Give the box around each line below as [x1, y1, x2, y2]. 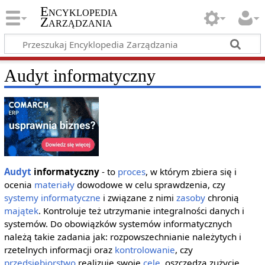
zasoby [176, 192, 205, 204]
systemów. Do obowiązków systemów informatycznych [4, 218, 232, 230]
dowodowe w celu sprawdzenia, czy [74, 179, 225, 191]
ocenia [4, 179, 34, 191]
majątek [4, 205, 38, 217]
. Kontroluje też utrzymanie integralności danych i [38, 205, 244, 217]
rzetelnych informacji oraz [4, 244, 115, 256]
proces [117, 166, 146, 178]
